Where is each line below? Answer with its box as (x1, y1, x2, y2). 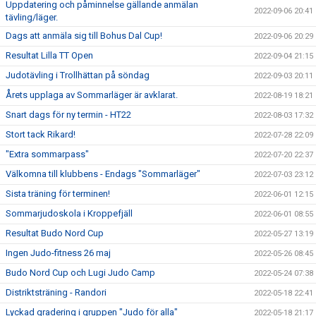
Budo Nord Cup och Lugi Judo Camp (6, 267, 155, 278)
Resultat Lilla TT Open (6, 49, 93, 61)
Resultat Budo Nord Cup (6, 227, 104, 238)
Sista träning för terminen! (6, 188, 110, 199)
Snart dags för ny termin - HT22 (6, 109, 131, 120)
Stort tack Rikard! (6, 128, 75, 140)
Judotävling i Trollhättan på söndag (6, 69, 150, 80)
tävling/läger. (6, 11, 58, 23)
